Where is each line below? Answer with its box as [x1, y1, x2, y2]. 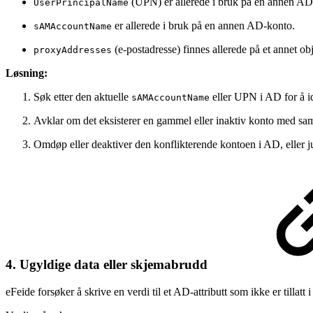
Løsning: [6, 67, 48, 80]
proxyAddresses [34, 45, 112, 56]
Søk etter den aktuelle [34, 91, 131, 103]
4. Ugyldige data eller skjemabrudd [6, 257, 211, 272]
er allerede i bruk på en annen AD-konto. [112, 20, 295, 32]
